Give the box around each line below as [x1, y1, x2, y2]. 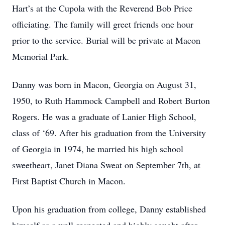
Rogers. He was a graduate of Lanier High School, [12, 110, 196, 123]
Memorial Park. [12, 50, 69, 62]
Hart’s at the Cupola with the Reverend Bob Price [12, 2, 192, 14]
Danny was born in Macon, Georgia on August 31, [12, 78, 196, 90]
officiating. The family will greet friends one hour [12, 18, 193, 30]
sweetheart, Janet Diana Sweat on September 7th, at [12, 159, 200, 171]
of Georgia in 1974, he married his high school [12, 143, 183, 155]
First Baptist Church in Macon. [12, 175, 126, 187]
